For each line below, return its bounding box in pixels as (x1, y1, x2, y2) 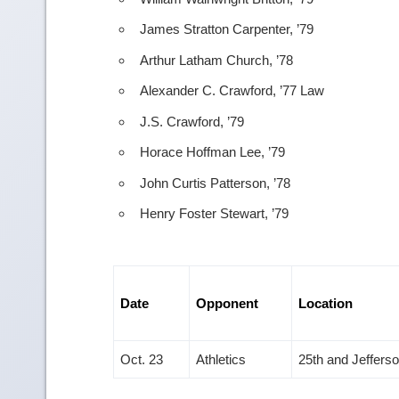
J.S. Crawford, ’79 (140, 113, 244, 129)
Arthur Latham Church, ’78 (140, 52, 293, 68)
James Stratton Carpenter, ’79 (140, 21, 313, 37)
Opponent (196, 296, 258, 312)
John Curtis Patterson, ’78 (140, 175, 290, 191)
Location (298, 296, 353, 312)
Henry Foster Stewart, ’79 (140, 206, 289, 222)
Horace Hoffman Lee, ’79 (140, 144, 285, 160)
